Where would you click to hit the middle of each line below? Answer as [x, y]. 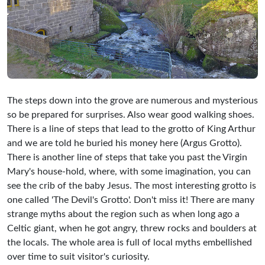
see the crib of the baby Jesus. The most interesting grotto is [132, 185]
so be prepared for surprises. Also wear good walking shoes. [131, 114]
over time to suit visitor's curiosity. [78, 256]
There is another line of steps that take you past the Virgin [127, 157]
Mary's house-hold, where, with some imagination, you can [129, 171]
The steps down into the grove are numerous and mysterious [132, 100]
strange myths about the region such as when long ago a [123, 214]
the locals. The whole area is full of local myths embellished [130, 242]
